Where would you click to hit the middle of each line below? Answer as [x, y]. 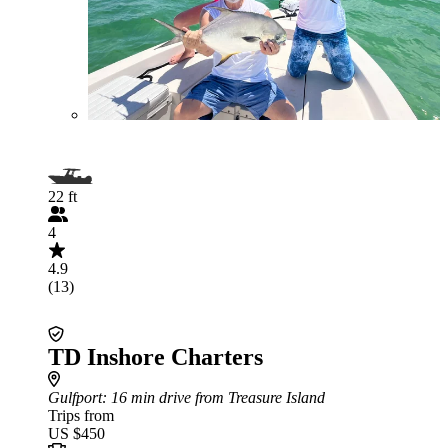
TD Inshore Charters [155, 357]
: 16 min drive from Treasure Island [213, 397]
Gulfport [75, 397]
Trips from [81, 415]
